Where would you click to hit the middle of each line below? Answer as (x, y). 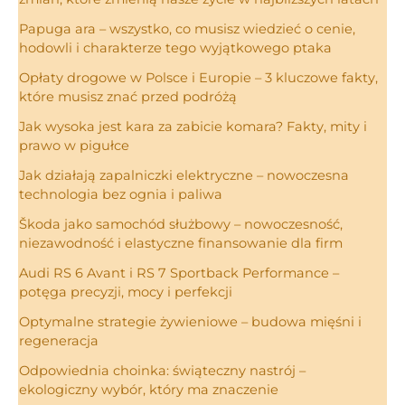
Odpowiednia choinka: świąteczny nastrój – (162, 371)
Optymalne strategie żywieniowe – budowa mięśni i (190, 322)
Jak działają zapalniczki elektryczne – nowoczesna (184, 176)
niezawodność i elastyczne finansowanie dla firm (181, 244)
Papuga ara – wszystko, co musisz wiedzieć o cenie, (187, 29)
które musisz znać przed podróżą (128, 97)
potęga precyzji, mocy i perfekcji (126, 292)
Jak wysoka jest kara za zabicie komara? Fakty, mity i (193, 127)
